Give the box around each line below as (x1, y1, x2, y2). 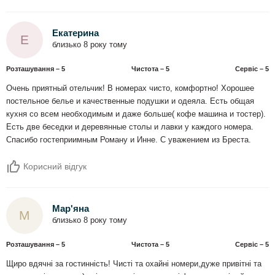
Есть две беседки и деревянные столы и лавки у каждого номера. (6, 122, 254, 131)
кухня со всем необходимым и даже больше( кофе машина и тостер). (6, 109, 266, 118)
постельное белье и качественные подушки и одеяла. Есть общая (6, 96, 254, 106)
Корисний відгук (21, 161, 87, 171)
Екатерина (52, 28, 99, 39)
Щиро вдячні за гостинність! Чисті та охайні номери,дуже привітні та (6, 259, 261, 268)
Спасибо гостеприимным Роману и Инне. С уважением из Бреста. (6, 135, 251, 144)
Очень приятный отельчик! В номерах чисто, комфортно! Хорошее (6, 83, 254, 93)
